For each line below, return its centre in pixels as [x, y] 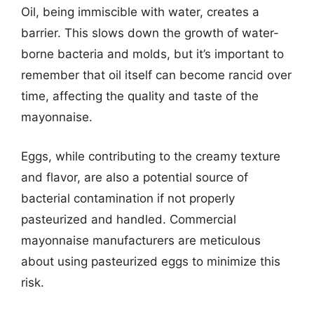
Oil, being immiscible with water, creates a [140, 12]
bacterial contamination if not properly [128, 198]
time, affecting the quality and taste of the [140, 96]
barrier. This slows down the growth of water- [150, 33]
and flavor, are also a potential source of [135, 177]
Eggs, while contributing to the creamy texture [151, 156]
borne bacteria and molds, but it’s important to [152, 54]
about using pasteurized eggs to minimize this [151, 261]
